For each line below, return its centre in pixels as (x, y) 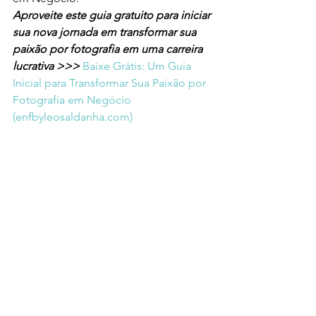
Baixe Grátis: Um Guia (138, 66)
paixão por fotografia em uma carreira (109, 49)
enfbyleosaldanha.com (73, 117)
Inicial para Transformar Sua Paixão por (111, 83)
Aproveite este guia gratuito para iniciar (113, 16)
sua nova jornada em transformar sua (106, 32)
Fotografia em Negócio (73, 100)
